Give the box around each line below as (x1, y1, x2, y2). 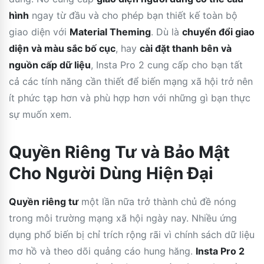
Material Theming (70, 25, 151, 38)
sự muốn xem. (9, 108, 71, 120)
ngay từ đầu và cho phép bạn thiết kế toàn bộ (29, 9, 237, 21)
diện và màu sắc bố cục (9, 42, 115, 54)
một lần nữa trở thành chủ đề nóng (78, 195, 236, 207)
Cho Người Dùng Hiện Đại (9, 163, 213, 183)
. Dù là (151, 25, 182, 38)
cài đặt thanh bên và (140, 42, 232, 54)
